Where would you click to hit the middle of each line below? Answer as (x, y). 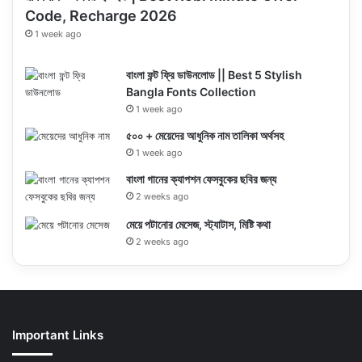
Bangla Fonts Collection (191, 92)
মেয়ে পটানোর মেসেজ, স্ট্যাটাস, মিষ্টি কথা (198, 225)
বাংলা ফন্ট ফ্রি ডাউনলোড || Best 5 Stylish (214, 75)
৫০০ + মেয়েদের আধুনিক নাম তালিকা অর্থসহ (205, 136)
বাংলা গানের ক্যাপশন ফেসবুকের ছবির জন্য (201, 179)
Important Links (58, 335)
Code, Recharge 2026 (101, 16)
